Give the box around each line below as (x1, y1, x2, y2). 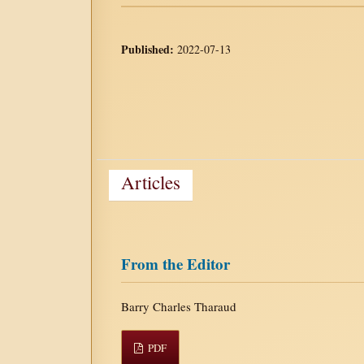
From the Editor (121, 252, 230, 275)
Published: (121, 40, 177, 58)
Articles (121, 169, 180, 194)
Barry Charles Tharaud (121, 297, 236, 314)
